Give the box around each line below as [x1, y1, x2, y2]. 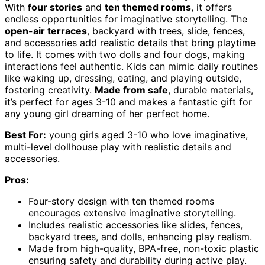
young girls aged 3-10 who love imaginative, [46, 129, 248, 141]
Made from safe [95, 84, 168, 96]
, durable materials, [168, 84, 253, 96]
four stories [28, 1, 82, 14]
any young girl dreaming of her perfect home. [5, 108, 209, 120]
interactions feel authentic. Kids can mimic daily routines [5, 60, 258, 73]
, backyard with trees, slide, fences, [87, 25, 245, 37]
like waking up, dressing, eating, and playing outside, [5, 72, 241, 85]
